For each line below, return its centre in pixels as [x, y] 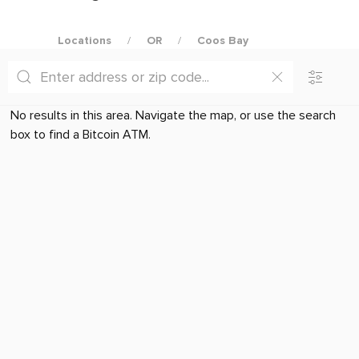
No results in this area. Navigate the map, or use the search [173, 115]
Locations [85, 40]
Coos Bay [223, 40]
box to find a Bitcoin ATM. [80, 135]
